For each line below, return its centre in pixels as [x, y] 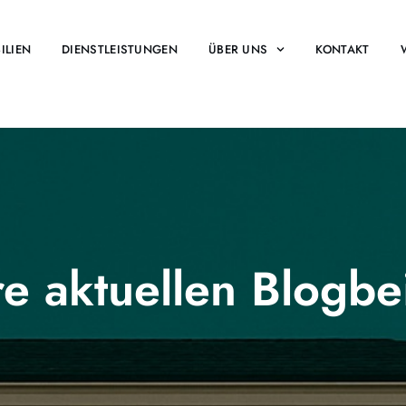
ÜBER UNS [238, 49]
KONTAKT [343, 49]
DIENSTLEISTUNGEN [120, 49]
